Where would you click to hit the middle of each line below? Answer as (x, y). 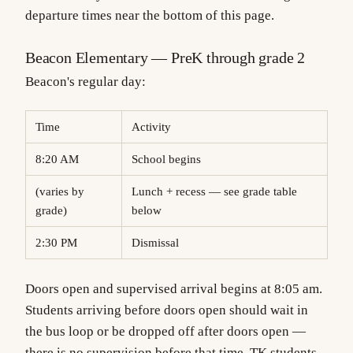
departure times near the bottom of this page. (150, 15)
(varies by (41, 192)
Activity (156, 127)
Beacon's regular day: (85, 81)
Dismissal (160, 243)
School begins (169, 160)
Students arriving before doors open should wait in (167, 310)
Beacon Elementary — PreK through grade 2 (165, 57)
